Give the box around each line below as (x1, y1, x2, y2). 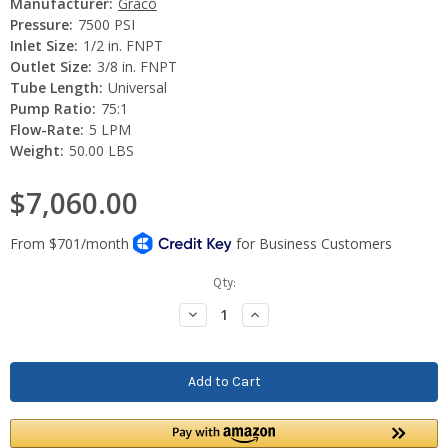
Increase (247, 304, 305, 322)
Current (10, 274, 53, 290)
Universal (107, 77, 167, 97)
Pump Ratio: (10, 98, 96, 118)
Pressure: (10, 14, 73, 34)
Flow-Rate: (10, 119, 84, 139)
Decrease (184, 304, 246, 322)
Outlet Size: (10, 56, 92, 76)
